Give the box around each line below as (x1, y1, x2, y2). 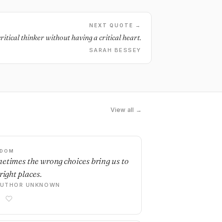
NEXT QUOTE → (89, 22, 141, 28)
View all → (110, 106, 142, 113)
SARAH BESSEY (89, 47, 141, 54)
